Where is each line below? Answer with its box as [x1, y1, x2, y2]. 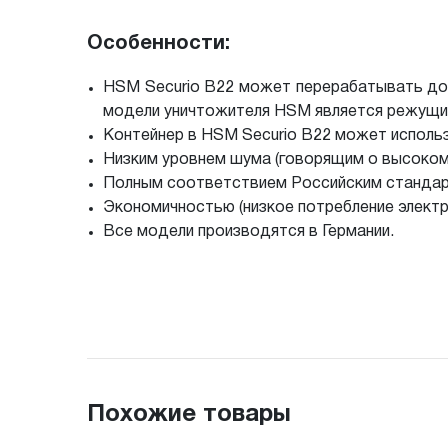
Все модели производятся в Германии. [103, 224, 394, 239]
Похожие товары [87, 403, 291, 426]
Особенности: [87, 34, 230, 53]
